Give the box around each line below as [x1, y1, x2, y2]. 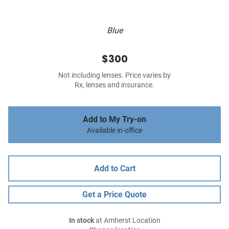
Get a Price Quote [82, 190, 147, 200]
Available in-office [87, 126, 142, 135]
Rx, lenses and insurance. [75, 81, 154, 90]
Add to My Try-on [83, 114, 146, 125]
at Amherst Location [94, 216, 161, 225]
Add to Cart [94, 164, 135, 174]
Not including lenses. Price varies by [58, 71, 171, 80]
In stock [68, 216, 94, 225]
